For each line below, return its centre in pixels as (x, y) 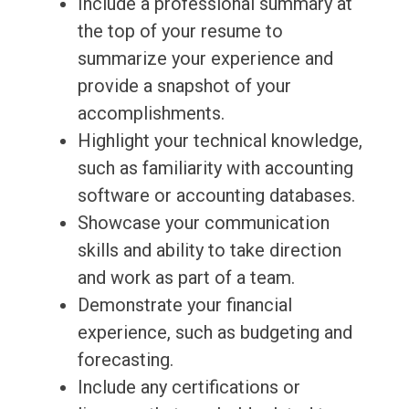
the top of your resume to (180, 31)
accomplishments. (151, 114)
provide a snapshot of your (184, 86)
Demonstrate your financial (184, 305)
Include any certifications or (189, 388)
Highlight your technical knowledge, (220, 141)
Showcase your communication (203, 223)
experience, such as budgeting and (215, 333)
